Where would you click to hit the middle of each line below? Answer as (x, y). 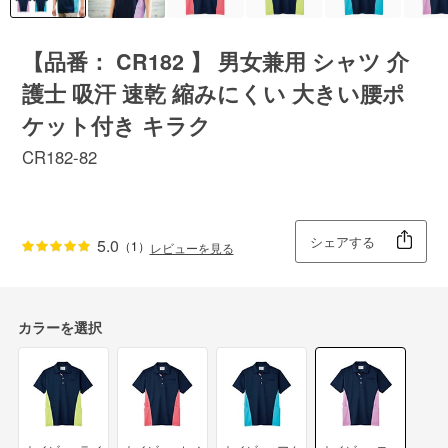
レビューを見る (191, 247)
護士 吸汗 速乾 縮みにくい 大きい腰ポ (213, 94)
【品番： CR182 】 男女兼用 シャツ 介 (215, 62)
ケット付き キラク (116, 126)
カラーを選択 (59, 326)
